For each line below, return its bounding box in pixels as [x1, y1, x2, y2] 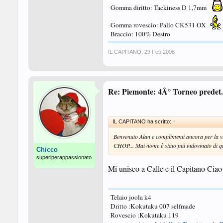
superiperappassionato [36, 154, 92, 160]
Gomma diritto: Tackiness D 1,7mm [111, 3, 208, 12]
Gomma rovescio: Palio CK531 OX [111, 20, 208, 29]
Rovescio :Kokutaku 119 [111, 211, 179, 220]
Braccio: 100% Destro [111, 29, 170, 38]
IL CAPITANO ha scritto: [112, 118, 173, 124]
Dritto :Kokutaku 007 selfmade [111, 202, 195, 211]
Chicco [36, 146, 58, 153]
